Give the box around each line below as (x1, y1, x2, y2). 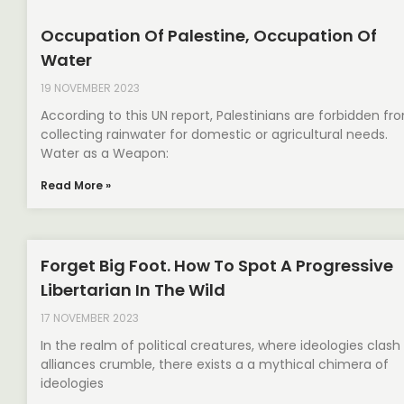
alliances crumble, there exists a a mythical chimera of (41, 354, 389, 373)
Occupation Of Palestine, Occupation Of (41, 23, 377, 47)
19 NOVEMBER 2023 (41, 79, 140, 96)
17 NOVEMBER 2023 (41, 309, 139, 326)
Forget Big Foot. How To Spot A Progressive (41, 253, 393, 277)
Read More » (41, 177, 111, 193)
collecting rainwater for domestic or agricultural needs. (41, 124, 388, 143)
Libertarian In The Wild (41, 278, 225, 301)
